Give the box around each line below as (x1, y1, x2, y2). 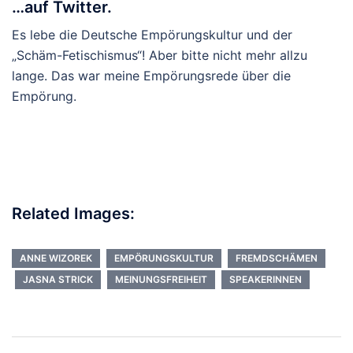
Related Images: (12, 203, 135, 223)
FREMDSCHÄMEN (236, 251, 318, 264)
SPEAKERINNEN (229, 273, 302, 285)
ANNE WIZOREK (20, 251, 92, 264)
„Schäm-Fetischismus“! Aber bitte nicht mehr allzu (12, 46, 307, 63)
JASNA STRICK (23, 273, 93, 285)
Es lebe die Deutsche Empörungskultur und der (12, 26, 292, 43)
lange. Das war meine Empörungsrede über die (12, 67, 291, 84)
